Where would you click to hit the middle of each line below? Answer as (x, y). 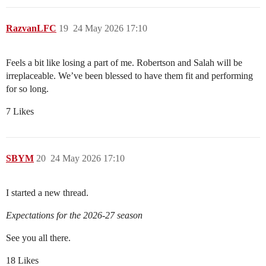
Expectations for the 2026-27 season (74, 215)
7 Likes (20, 111)
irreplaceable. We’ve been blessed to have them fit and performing (129, 75)
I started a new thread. (47, 192)
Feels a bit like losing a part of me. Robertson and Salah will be (124, 62)
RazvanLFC (31, 28)
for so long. (27, 88)
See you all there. (38, 237)
